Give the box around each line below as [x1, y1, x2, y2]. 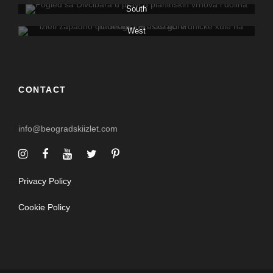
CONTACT [18, 84, 66, 94]
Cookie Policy [18, 202, 70, 212]
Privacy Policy [18, 175, 71, 186]
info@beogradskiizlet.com [18, 123, 118, 133]
